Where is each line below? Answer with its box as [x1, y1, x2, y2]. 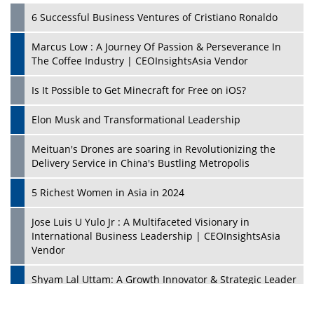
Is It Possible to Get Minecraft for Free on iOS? [32, 83, 246, 97]
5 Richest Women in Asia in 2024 [32, 185, 184, 199]
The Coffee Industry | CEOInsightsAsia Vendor [32, 53, 248, 67]
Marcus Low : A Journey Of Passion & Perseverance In [32, 39, 281, 53]
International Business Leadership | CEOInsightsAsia [32, 228, 280, 243]
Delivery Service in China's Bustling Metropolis [32, 156, 250, 170]
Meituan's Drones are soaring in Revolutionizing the [32, 142, 275, 156]
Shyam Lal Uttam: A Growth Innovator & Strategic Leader [32, 272, 296, 286]
